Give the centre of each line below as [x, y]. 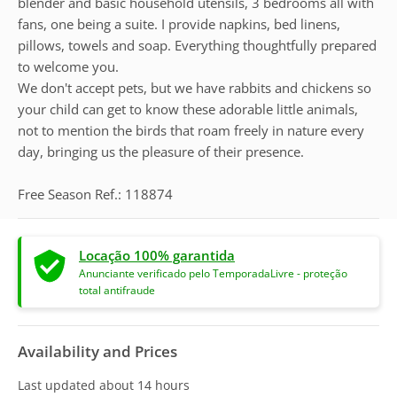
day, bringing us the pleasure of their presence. [161, 152]
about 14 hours [144, 385]
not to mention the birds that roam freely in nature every [191, 130]
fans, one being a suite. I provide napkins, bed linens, [179, 24]
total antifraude [117, 290]
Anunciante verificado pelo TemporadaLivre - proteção [213, 273]
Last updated [57, 385]
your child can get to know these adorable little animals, [188, 109]
